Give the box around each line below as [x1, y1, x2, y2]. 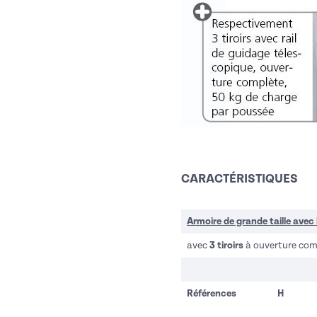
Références [187, 288, 236, 300]
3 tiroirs [209, 240, 243, 252]
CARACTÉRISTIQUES [181, 172, 298, 187]
